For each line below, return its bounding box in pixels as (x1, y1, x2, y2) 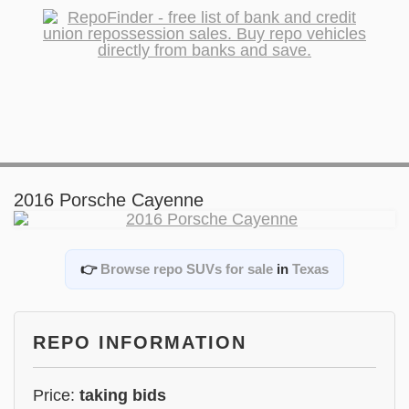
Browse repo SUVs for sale (100, 261, 273, 277)
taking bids (79, 386, 166, 404)
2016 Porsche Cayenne (14, 190, 204, 210)
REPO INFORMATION (33, 332, 246, 352)
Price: (33, 386, 79, 404)
